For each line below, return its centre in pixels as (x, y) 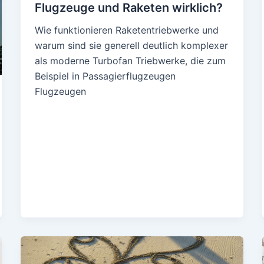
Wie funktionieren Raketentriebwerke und (126, 30)
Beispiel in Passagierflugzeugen (105, 76)
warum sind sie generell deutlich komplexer (131, 45)
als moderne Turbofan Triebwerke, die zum (130, 60)
